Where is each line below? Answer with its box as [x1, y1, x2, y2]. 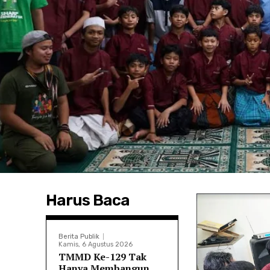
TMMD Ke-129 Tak [58, 250, 146, 264]
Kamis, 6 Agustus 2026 [58, 240, 133, 249]
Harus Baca [46, 191, 130, 210]
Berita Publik [58, 233, 99, 241]
